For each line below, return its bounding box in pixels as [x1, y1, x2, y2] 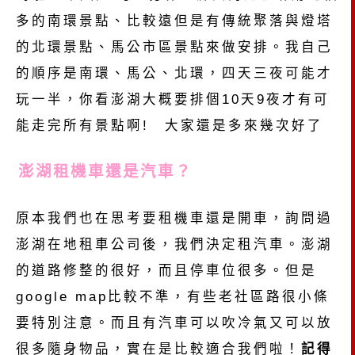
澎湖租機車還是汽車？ [18, 162, 193, 180]
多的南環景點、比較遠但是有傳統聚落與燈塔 [16, 13, 333, 28]
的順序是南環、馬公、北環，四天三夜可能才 [16, 65, 333, 80]
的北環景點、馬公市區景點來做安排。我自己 [16, 39, 333, 54]
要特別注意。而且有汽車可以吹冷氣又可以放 [16, 315, 333, 330]
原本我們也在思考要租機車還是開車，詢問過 [16, 210, 333, 225]
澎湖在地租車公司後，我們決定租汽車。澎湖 [16, 236, 333, 251]
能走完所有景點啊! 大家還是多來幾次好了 [16, 117, 323, 132]
